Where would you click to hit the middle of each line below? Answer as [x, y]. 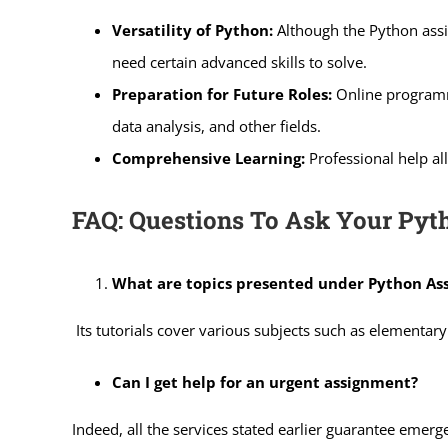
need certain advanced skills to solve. [239, 61]
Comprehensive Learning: [208, 157]
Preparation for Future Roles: [221, 93]
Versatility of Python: [192, 29]
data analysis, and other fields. [216, 125]
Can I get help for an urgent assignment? [264, 381]
